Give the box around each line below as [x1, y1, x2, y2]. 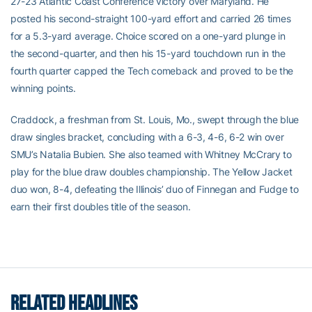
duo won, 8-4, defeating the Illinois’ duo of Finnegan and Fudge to [10, 183, 299, 195]
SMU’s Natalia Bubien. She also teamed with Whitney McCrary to [10, 148, 292, 160]
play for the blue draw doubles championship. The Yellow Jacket [10, 166, 292, 178]
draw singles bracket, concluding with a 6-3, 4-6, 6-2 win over [10, 131, 284, 143]
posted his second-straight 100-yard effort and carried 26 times [10, 13, 291, 24]
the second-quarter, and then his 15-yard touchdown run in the [10, 47, 286, 59]
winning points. [10, 82, 76, 94]
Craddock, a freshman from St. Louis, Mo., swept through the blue [10, 114, 299, 125]
